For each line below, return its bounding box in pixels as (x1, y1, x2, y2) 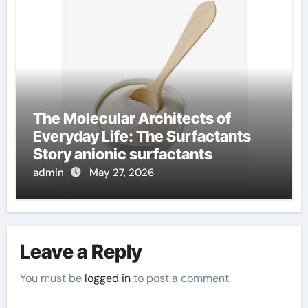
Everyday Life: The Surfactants (32, 126, 251, 145)
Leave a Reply (20, 240, 143, 264)
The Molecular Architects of (32, 109, 231, 127)
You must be (20, 270, 85, 285)
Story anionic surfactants (32, 144, 212, 163)
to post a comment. (131, 270, 232, 285)
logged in (85, 270, 131, 285)
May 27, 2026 (89, 165, 154, 179)
